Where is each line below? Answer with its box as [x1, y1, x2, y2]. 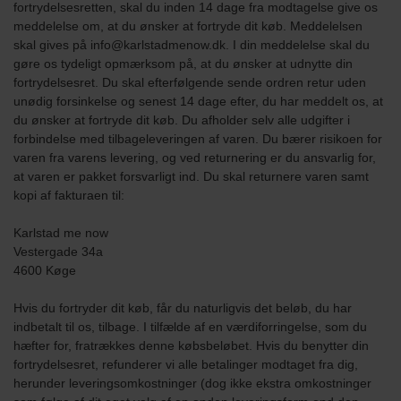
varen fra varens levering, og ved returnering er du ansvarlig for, [13, 149, 376, 165]
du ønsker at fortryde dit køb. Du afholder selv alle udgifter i [13, 112, 350, 127]
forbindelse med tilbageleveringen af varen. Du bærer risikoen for [13, 131, 382, 146]
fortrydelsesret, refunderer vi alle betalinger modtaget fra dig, [13, 356, 358, 371]
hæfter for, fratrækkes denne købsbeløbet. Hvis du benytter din [13, 337, 369, 353]
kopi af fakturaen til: [13, 187, 124, 202]
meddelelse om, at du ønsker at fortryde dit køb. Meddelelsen [13, 18, 363, 33]
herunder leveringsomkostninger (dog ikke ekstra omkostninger [13, 375, 371, 390]
